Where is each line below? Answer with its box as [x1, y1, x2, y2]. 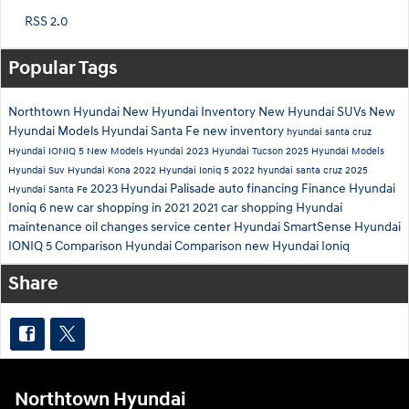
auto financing [218, 181, 301, 197]
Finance [301, 181, 349, 197]
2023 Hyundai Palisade [90, 181, 218, 197]
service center [151, 219, 234, 236]
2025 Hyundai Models [286, 145, 384, 158]
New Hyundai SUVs [258, 104, 369, 121]
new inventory [203, 123, 287, 140]
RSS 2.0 [22, 14, 68, 30]
